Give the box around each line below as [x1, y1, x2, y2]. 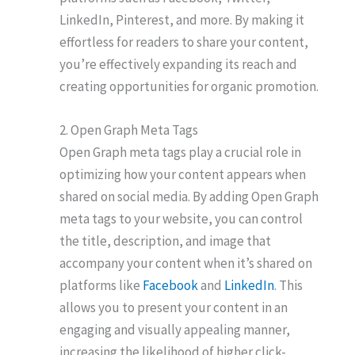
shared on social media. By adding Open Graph [59, 188, 319, 206]
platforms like [59, 277, 143, 295]
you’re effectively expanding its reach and [59, 55, 297, 74]
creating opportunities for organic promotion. [59, 78, 319, 96]
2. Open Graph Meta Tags [59, 121, 198, 139]
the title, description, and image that [59, 232, 271, 250]
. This [274, 277, 303, 295]
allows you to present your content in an [59, 299, 288, 317]
